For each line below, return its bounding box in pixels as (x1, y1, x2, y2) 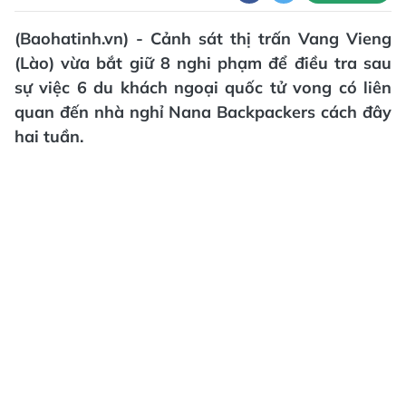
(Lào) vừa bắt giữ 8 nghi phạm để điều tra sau (14, 53, 391, 73)
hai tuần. (14, 126, 83, 147)
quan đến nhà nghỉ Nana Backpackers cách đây (14, 101, 391, 122)
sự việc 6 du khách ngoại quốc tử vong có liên (14, 77, 391, 98)
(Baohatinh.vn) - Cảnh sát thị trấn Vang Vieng (14, 28, 391, 49)
